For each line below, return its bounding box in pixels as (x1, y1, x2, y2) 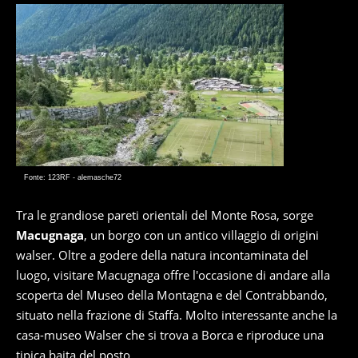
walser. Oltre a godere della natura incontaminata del (16, 247, 308, 263)
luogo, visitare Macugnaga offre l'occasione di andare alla (16, 267, 330, 283)
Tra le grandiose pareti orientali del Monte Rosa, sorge (16, 207, 313, 223)
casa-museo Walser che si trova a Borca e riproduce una (16, 327, 324, 343)
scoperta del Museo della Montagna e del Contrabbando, (16, 287, 328, 303)
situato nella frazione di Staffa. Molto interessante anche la (16, 307, 337, 323)
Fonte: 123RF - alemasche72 (24, 173, 121, 181)
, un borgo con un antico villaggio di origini (84, 227, 319, 243)
